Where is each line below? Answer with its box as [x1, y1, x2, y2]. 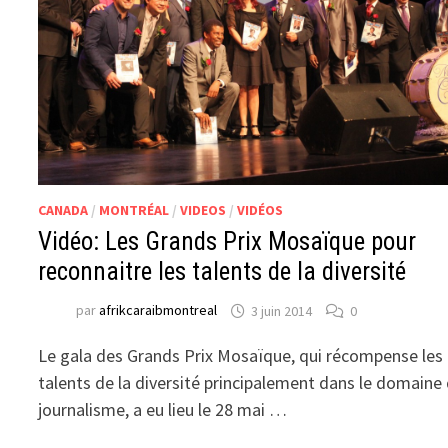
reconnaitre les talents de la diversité [38, 257, 407, 287]
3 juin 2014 [251, 301, 313, 320]
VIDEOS [180, 201, 227, 220]
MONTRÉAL [99, 201, 170, 220]
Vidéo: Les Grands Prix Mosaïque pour [38, 227, 417, 257]
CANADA [38, 201, 89, 220]
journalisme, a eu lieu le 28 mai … [38, 398, 288, 422]
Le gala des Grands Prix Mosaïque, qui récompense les [38, 344, 444, 368]
